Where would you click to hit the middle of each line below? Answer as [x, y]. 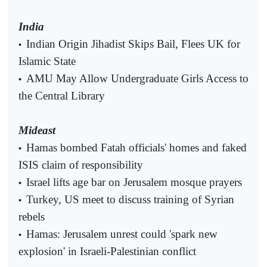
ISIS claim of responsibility [81, 164]
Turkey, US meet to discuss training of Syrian [130, 199]
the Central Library [62, 95]
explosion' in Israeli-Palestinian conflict [107, 251]
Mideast [37, 130]
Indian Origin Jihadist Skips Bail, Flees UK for [133, 44]
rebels [32, 216]
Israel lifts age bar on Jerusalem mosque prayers [134, 182]
